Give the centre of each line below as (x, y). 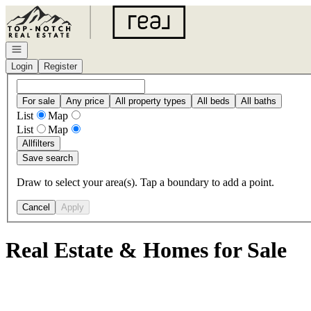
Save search (48, 158)
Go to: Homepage (44, 11)
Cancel (36, 207)
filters (44, 143)
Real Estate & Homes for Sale (146, 250)
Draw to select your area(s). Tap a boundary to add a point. (145, 182)
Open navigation (43, 48)
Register (60, 66)
